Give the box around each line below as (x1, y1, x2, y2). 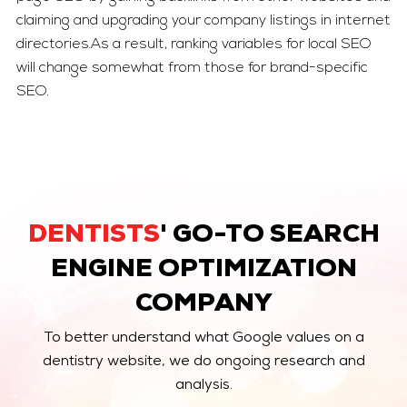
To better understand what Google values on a (43, 332, 364, 347)
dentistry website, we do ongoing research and (42, 355, 365, 371)
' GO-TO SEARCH (159, 223, 380, 250)
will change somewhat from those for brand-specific (15, 61, 368, 76)
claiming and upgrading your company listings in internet (15, 14, 391, 29)
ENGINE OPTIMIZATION (50, 258, 357, 284)
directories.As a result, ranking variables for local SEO (15, 37, 372, 53)
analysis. (174, 379, 233, 394)
